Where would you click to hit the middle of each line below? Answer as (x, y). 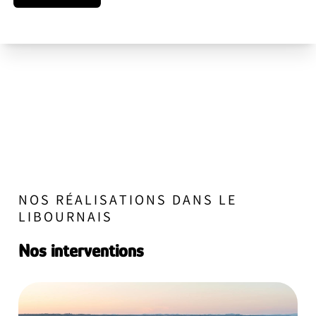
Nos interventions (81, 250)
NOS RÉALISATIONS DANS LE (127, 201)
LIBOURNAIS (65, 218)
